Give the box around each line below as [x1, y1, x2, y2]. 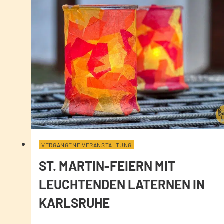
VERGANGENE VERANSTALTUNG [41, 141, 132, 148]
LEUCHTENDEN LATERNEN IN [39, 176, 205, 192]
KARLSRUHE [39, 194, 110, 210]
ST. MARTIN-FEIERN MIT [39, 157, 175, 173]
